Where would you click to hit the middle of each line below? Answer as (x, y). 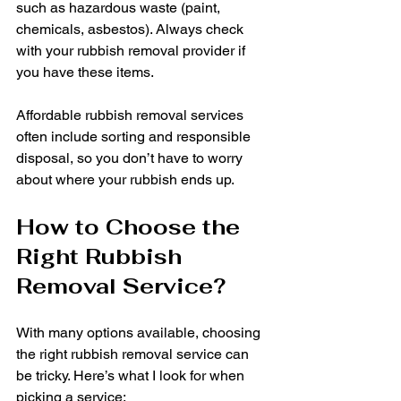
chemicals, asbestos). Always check (132, 29)
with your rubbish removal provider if (132, 50)
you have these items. (85, 72)
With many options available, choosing (140, 332)
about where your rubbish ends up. (125, 179)
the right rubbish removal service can (134, 354)
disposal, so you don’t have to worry (131, 158)
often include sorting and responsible (135, 136)
